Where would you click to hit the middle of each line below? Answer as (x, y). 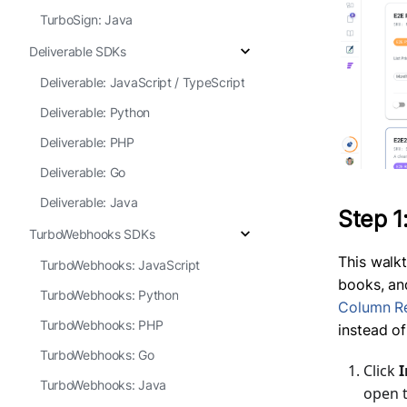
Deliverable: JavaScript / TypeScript (143, 82)
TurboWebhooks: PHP (102, 325)
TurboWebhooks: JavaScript (120, 265)
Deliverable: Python (95, 112)
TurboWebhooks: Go (97, 355)
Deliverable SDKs (78, 51)
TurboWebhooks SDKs (92, 233)
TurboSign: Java (87, 20)
